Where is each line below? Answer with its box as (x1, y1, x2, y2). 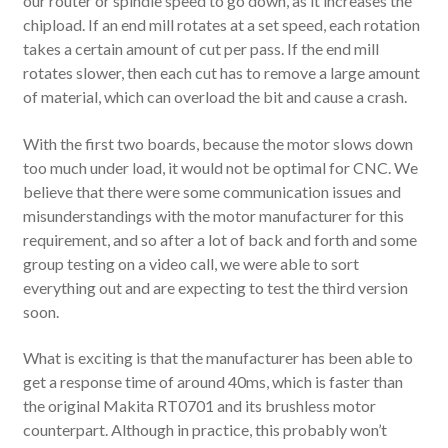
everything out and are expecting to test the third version (22, 277, 408, 297)
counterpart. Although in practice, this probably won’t (22, 420, 387, 440)
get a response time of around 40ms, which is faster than (22, 372, 403, 392)
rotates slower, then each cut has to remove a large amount (22, 63, 420, 83)
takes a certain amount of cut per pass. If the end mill (22, 39, 379, 59)
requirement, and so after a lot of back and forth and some (22, 229, 417, 249)
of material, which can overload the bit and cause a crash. (22, 87, 407, 107)
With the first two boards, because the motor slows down (22, 133, 413, 153)
